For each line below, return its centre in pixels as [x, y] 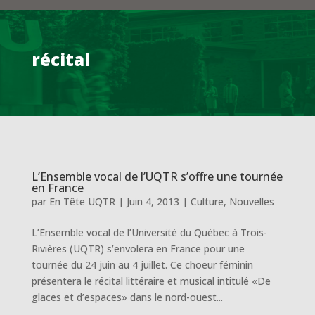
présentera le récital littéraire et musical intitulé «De [151, 281]
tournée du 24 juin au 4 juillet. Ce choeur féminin [142, 265]
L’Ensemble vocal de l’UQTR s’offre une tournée [157, 176]
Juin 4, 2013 [153, 201]
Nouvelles [251, 201]
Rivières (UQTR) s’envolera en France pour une [138, 249]
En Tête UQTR [82, 201]
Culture [207, 201]
